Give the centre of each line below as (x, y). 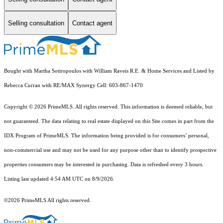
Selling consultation (36, 23)
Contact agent (92, 23)
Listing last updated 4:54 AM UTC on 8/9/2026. (60, 179)
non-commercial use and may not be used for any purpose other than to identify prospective (110, 150)
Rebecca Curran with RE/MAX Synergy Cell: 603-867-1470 (73, 86)
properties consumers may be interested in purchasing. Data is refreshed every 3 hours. (104, 165)
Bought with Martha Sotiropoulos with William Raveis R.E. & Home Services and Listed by (109, 71)
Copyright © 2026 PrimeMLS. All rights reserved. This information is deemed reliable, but (108, 107)
